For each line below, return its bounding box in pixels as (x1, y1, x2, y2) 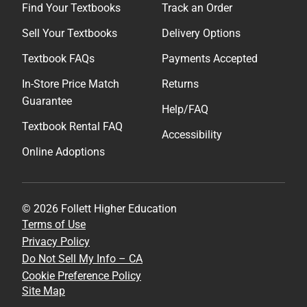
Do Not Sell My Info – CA (22, 251, 143, 265)
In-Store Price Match (22, 77, 119, 90)
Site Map (22, 284, 65, 297)
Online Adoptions (22, 145, 105, 158)
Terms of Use (22, 217, 86, 231)
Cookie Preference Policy (22, 269, 141, 282)
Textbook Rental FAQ (22, 119, 123, 133)
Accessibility (162, 127, 222, 141)
